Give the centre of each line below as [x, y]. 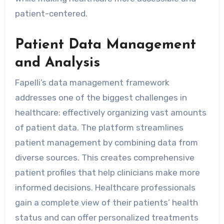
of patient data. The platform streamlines [99, 128]
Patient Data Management [105, 45]
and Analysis [57, 63]
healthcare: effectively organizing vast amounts [110, 113]
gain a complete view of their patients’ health [106, 203]
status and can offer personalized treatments [106, 218]
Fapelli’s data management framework [92, 83]
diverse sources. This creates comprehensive [104, 158]
